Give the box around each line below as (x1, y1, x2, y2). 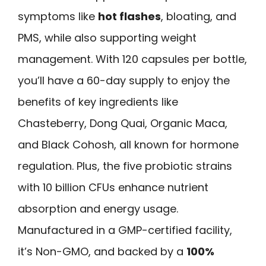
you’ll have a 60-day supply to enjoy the (18, 73, 230, 88)
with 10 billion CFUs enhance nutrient (18, 180, 208, 195)
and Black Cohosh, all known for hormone (18, 137, 239, 153)
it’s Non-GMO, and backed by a (18, 244, 186, 259)
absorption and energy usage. (18, 201, 178, 217)
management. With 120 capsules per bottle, (18, 52, 247, 67)
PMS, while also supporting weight (18, 30, 197, 46)
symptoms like (18, 9, 98, 24)
